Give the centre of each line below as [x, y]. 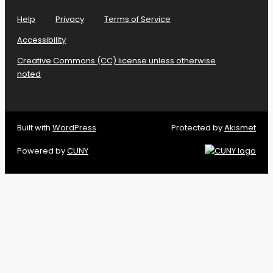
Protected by [198, 128]
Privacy [70, 19]
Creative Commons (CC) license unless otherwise [116, 61]
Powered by [42, 151]
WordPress [74, 128]
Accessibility [41, 40]
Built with [35, 128]
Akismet [240, 128]
